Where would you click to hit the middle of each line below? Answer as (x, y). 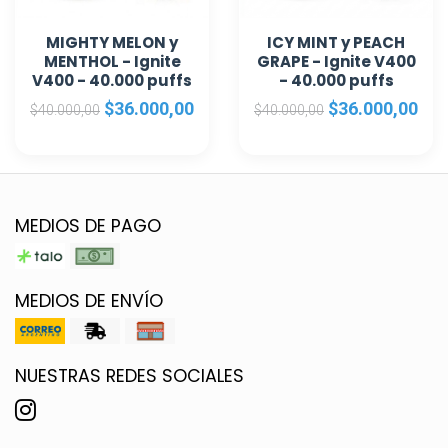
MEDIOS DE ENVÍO (89, 301)
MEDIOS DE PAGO (88, 226)
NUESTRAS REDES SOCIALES (129, 376)
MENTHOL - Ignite (112, 61)
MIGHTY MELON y (112, 42)
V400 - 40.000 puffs (112, 80)
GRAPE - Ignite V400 (336, 61)
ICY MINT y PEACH (336, 42)
